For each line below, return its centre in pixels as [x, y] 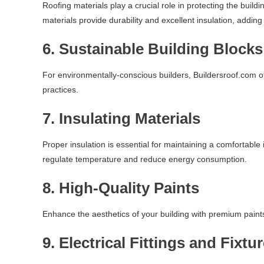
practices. [60, 90]
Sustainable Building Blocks [161, 49]
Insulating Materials [130, 118]
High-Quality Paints [129, 188]
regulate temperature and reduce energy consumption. [145, 159]
